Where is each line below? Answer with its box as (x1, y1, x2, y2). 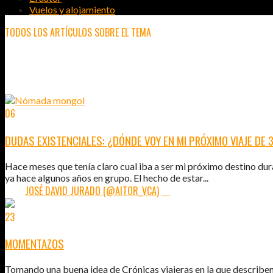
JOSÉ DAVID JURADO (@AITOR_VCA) (25, 183, 159, 198)
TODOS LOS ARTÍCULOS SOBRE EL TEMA (5, 25, 151, 40)
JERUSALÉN (5, 52, 85, 82)
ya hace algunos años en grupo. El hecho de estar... (5, 171, 208, 183)
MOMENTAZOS (5, 235, 64, 252)
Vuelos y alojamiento (29, 4, 115, 16)
